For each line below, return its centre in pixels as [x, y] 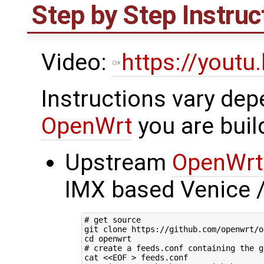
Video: [77, 62]
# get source [112, 220]
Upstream [118, 162]
